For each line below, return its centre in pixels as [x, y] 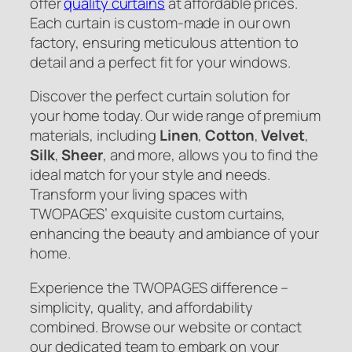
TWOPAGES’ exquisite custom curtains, [158, 214]
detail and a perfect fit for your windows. [160, 62]
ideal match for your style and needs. [150, 175]
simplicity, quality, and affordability [142, 307]
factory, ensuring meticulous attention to [164, 42]
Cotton [230, 136]
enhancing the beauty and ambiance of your [174, 234]
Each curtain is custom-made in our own [161, 22]
